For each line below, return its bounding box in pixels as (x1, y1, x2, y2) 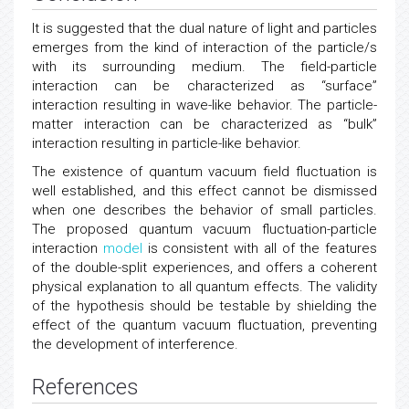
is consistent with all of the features (142, 266, 377, 282)
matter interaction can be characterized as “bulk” (32, 142, 377, 158)
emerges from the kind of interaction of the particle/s (32, 65, 377, 81)
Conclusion (32, 6, 138, 32)
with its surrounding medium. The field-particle (32, 84, 377, 100)
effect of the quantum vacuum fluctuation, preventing (32, 342, 377, 359)
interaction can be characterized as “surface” (32, 103, 377, 120)
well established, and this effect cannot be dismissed (32, 208, 377, 225)
